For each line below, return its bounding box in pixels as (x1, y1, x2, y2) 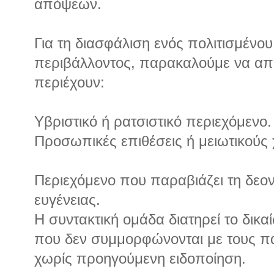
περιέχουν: (34, 75, 105, 91)
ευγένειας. (34, 192, 100, 209)
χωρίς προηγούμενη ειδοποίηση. (34, 251, 246, 267)
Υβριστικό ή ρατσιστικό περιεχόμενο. (34, 114, 272, 130)
